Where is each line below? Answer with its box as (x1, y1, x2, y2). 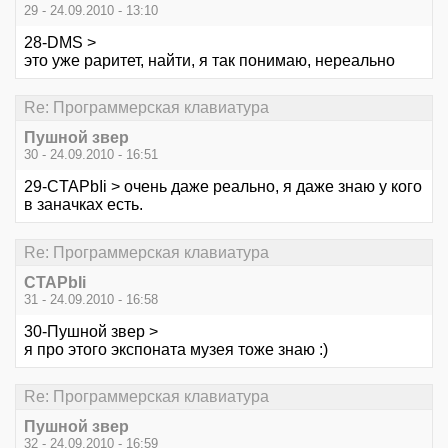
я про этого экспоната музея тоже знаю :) (24, 340, 328, 358)
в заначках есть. (24, 196, 143, 214)
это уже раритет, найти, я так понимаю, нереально (24, 52, 395, 69)
